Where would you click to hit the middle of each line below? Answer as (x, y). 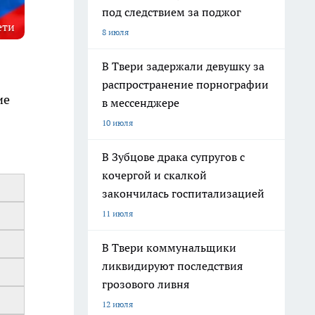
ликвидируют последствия (172, 266)
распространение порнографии (185, 84)
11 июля (117, 213)
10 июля (117, 123)
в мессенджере (141, 103)
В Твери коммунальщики (169, 247)
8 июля (115, 32)
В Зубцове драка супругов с (173, 157)
